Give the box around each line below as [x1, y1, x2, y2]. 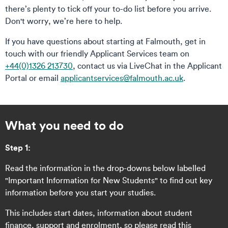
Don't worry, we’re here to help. [5, 16, 128, 26]
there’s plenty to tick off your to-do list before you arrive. [5, 4, 211, 14]
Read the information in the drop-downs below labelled [5, 163, 206, 173]
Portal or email [5, 73, 61, 83]
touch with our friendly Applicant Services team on [5, 48, 189, 59]
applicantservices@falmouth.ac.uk [61, 73, 183, 83]
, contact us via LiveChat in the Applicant [73, 61, 222, 71]
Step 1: [5, 142, 33, 153]
